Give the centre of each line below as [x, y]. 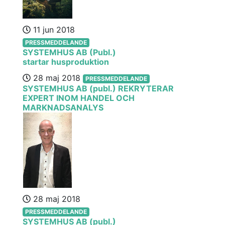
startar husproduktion [66, 62]
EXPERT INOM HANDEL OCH [79, 98]
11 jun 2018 [53, 30]
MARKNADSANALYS [63, 107]
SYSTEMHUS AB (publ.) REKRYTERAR [98, 88]
